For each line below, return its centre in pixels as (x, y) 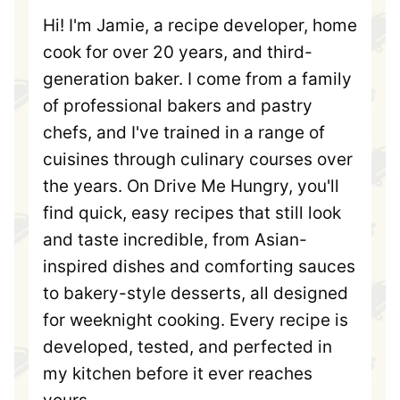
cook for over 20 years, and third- (178, 53)
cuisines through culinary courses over (198, 160)
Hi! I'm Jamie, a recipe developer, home (200, 26)
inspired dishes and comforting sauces (199, 267)
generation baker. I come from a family (197, 79)
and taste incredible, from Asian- (175, 240)
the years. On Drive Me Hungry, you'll (191, 187)
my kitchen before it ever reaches (178, 374)
